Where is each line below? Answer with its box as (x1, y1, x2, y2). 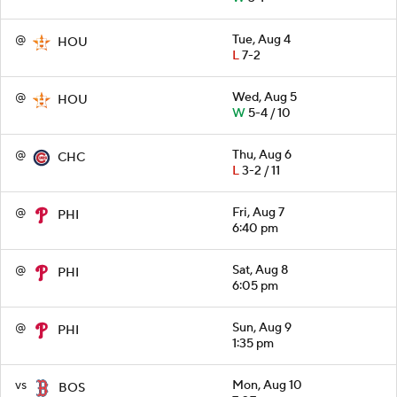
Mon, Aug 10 (232, 377, 302, 393)
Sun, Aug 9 (232, 319, 292, 336)
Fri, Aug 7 (232, 204, 284, 221)
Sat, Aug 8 (232, 261, 288, 278)
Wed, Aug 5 (232, 89, 297, 105)
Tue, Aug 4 (232, 31, 291, 48)
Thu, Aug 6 (232, 146, 292, 163)
